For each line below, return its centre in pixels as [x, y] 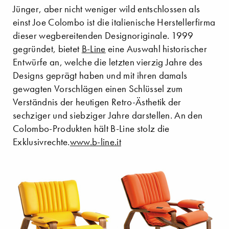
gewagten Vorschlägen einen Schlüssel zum [98, 89]
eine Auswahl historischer [156, 49]
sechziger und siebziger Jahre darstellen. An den [108, 116]
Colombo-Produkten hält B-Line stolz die [91, 129]
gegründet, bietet [47, 49]
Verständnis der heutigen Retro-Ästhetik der [97, 102]
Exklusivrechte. [41, 142]
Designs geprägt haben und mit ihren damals [100, 76]
